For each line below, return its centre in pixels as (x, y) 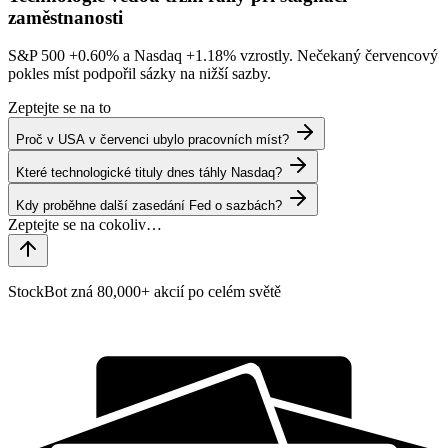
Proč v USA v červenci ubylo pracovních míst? (152, 140)
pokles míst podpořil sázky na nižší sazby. (139, 74)
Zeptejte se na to (59, 108)
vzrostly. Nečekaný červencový (337, 56)
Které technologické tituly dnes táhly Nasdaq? (149, 173)
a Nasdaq (152, 56)
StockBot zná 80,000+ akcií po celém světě (144, 292)
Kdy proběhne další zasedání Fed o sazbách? (149, 206)
